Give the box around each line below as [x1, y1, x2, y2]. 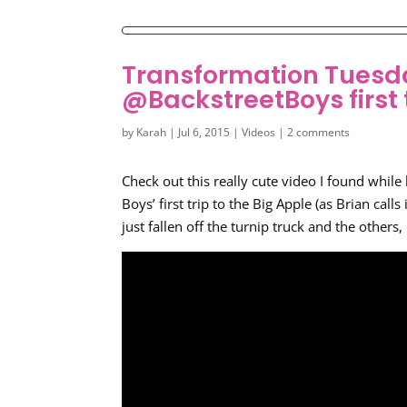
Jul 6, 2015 [178, 124, 231, 140]
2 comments [287, 124, 351, 140]
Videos [242, 124, 276, 140]
